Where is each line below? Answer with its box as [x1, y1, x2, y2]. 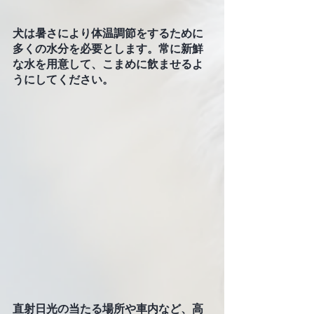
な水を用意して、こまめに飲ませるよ [13, 57, 203, 70]
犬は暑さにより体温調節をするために [13, 27, 203, 39]
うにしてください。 [13, 73, 114, 86]
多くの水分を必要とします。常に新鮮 [13, 42, 203, 55]
